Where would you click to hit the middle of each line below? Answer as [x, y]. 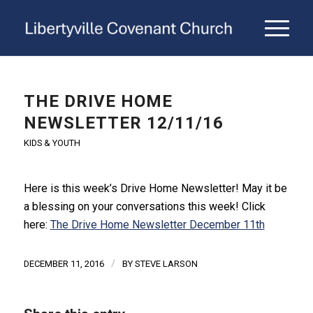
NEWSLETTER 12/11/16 [123, 123]
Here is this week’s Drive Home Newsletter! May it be [155, 188]
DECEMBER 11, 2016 [64, 264]
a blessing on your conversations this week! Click [144, 206]
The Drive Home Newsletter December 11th [157, 224]
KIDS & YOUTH [52, 143]
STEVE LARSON [166, 264]
